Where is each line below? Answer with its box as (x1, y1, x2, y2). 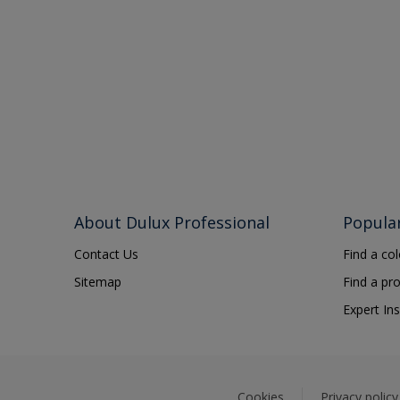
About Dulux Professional (74, 212, 270, 234)
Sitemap (74, 273, 121, 291)
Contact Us (74, 246, 138, 263)
